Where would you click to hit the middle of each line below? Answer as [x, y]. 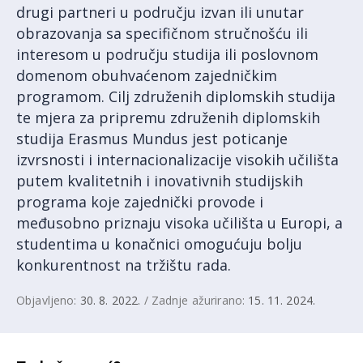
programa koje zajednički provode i [140, 201]
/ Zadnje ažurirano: [194, 300]
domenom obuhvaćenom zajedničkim [147, 75]
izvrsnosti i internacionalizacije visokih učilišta [177, 159]
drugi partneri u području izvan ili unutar [160, 12]
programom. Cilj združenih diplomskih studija [176, 96]
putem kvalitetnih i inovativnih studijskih [160, 180]
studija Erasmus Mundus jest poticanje [152, 138]
